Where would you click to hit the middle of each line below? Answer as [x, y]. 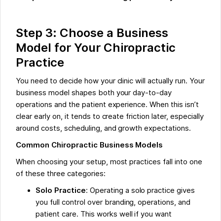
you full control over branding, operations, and [113, 203]
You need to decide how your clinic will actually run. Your [110, 81]
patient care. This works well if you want [104, 214]
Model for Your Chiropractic [96, 48]
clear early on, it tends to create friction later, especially [110, 117]
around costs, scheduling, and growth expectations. [103, 129]
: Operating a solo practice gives [140, 191]
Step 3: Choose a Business [92, 33]
